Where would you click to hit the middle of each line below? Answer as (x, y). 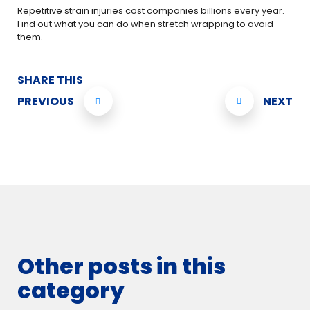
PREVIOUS (46, 101)
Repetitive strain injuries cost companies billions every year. (151, 11)
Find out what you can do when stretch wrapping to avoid (145, 24)
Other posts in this (121, 266)
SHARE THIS (50, 80)
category (71, 290)
